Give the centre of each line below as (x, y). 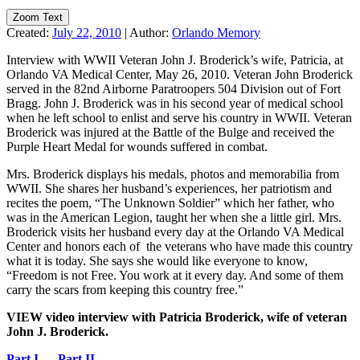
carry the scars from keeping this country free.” (125, 289)
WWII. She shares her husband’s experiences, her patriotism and (169, 188)
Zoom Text (38, 17)
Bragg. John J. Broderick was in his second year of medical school (175, 103)
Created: (29, 32)
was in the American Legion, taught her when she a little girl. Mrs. (174, 217)
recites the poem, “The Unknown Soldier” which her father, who (170, 202)
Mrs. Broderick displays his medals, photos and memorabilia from (173, 174)
